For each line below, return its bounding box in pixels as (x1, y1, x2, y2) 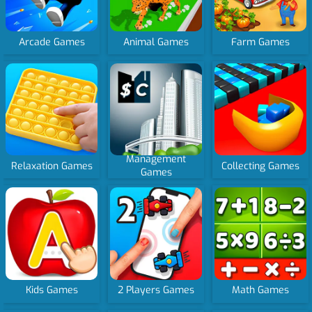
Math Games (232, 283, 290, 297)
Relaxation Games (10, 159, 93, 173)
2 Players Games (118, 283, 195, 297)
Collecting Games (221, 159, 300, 173)
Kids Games (25, 283, 78, 297)
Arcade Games (18, 35, 85, 49)
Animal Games (123, 35, 189, 49)
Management (126, 153, 187, 166)
